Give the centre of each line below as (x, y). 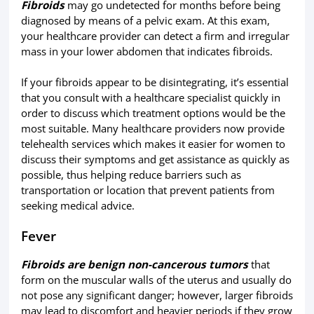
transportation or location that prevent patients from (148, 190)
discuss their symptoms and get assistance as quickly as (155, 159)
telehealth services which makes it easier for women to (153, 143)
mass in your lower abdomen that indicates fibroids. (146, 52)
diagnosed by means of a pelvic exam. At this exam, (145, 21)
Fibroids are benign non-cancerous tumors (134, 264)
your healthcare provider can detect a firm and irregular (155, 36)
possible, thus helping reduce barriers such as (131, 174)
